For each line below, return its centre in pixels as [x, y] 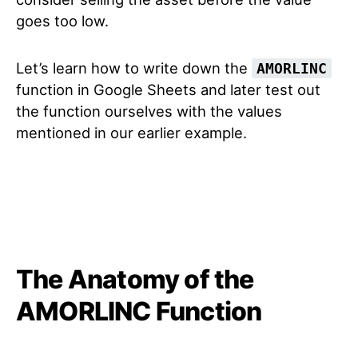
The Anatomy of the [135, 279]
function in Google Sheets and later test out [168, 89]
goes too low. [62, 21]
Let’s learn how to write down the [134, 68]
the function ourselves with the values [149, 111]
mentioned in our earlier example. [131, 133]
